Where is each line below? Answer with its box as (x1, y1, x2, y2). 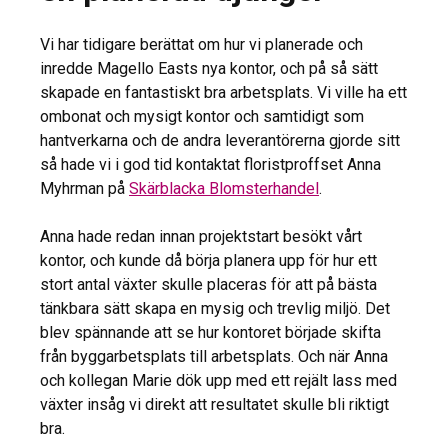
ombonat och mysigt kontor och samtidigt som (40, 107, 364, 127)
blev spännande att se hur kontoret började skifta (40, 323, 381, 343)
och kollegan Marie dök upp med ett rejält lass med (40, 371, 397, 391)
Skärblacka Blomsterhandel (129, 179, 319, 199)
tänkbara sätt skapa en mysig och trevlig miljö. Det (40, 299, 390, 319)
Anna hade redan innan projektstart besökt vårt (40, 227, 362, 247)
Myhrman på (40, 179, 129, 199)
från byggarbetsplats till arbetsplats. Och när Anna (40, 347, 388, 367)
